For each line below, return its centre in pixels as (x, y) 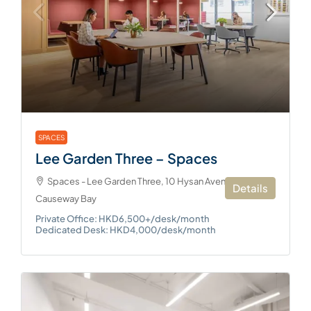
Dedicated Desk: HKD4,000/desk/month (126, 230)
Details (250, 188)
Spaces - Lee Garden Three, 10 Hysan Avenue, (143, 182)
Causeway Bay (66, 199)
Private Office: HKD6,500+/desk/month (123, 219)
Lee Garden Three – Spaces (126, 158)
